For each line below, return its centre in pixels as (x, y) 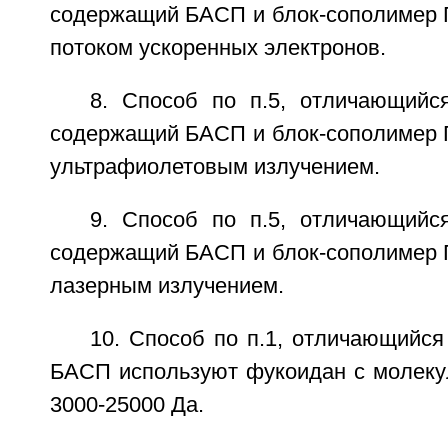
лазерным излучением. (166, 286)
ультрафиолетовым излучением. (214, 167)
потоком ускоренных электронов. (217, 48)
